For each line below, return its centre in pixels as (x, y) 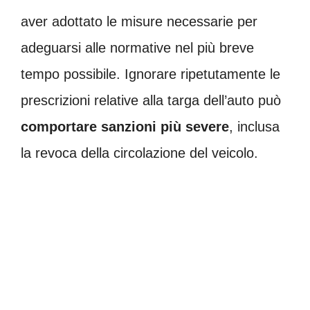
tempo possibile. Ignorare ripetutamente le (151, 74)
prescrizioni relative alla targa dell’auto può (151, 100)
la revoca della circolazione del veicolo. (139, 153)
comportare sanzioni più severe (125, 126)
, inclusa (254, 126)
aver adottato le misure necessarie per (139, 21)
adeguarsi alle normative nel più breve (137, 47)
